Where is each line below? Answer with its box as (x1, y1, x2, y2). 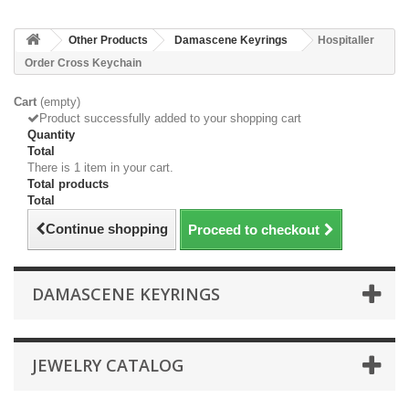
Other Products (68, 34, 148, 47)
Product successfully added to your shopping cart (39, 111, 301, 125)
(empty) (40, 95, 80, 109)
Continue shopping (46, 221, 168, 236)
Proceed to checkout (188, 222, 320, 237)
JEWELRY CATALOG (32, 354, 184, 376)
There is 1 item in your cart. (27, 161, 173, 174)
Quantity (27, 128, 75, 142)
